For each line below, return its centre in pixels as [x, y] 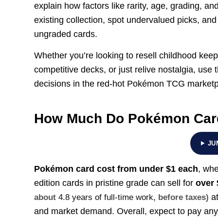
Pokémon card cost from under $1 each [116, 169]
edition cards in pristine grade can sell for [115, 183]
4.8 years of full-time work [106, 198]
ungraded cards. [66, 34]
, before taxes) [181, 198]
